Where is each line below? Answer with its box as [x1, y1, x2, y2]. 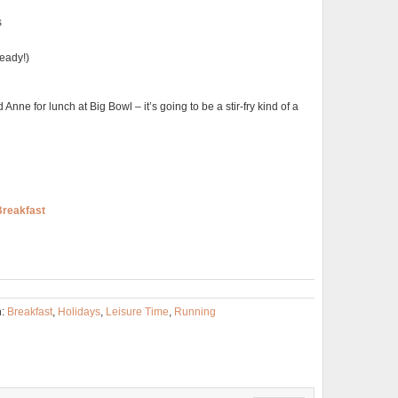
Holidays [58, 306, 100, 318]
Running [174, 306, 216, 318]
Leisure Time [106, 306, 169, 318]
